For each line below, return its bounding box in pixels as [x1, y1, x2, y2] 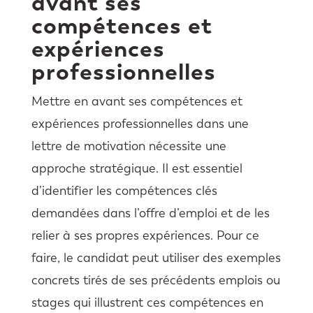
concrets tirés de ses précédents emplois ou [31, 272, 280, 289]
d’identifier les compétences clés [31, 183, 217, 199]
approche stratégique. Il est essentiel [31, 161, 242, 177]
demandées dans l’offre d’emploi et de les [31, 205, 270, 221]
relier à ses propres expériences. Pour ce [31, 228, 259, 244]
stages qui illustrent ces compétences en [31, 295, 263, 311]
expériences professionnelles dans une [31, 116, 249, 132]
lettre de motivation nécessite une [31, 138, 226, 154]
